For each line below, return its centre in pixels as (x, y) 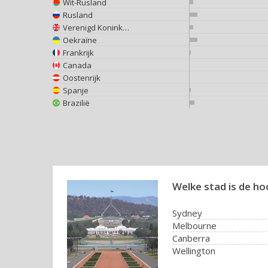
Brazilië (76, 103)
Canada (77, 65)
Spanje (76, 90)
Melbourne (194, 226)
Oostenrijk (82, 77)
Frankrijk (78, 52)
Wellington (194, 251)
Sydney (187, 213)
